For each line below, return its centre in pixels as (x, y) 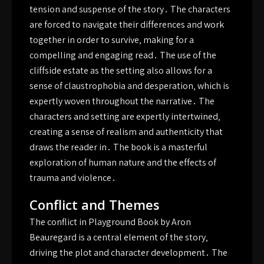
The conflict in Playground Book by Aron (110, 222)
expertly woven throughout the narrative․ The (122, 101)
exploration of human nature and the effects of (123, 162)
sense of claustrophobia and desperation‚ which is (129, 86)
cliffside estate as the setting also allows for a (121, 70)
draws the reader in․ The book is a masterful (118, 147)
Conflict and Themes (95, 204)
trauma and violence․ (73, 178)
